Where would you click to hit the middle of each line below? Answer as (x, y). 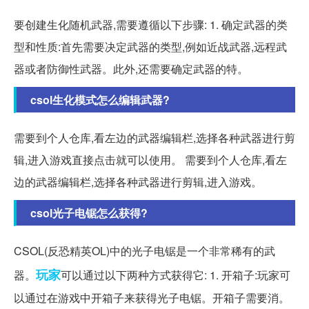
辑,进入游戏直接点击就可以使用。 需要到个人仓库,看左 (150, 159)
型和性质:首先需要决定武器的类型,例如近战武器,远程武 (150, 46)
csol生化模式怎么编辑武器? (100, 99)
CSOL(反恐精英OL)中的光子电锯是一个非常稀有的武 (144, 250)
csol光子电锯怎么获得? (89, 212)
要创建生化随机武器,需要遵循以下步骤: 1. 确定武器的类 (151, 24)
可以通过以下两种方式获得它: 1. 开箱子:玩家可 (176, 275)
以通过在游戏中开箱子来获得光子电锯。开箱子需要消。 (152, 297)
